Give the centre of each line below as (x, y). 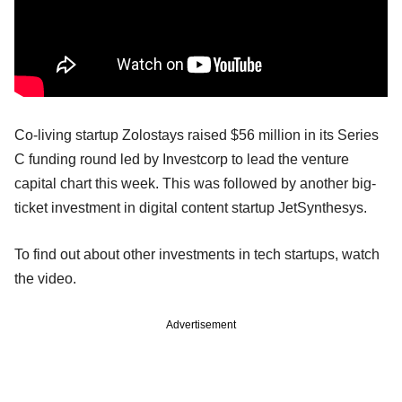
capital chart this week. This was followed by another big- (195, 184)
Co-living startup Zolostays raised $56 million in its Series (197, 135)
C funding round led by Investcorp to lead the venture (182, 160)
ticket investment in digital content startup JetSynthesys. (191, 208)
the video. (45, 279)
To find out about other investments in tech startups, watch (197, 255)
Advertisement (201, 325)
